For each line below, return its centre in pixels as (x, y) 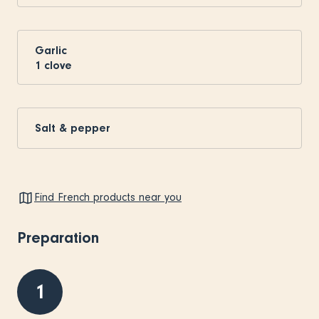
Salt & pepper (73, 128)
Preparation (58, 237)
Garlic (51, 50)
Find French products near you (108, 198)
